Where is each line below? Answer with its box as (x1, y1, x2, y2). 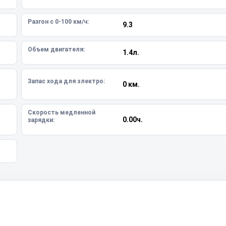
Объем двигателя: (28, 46, 85, 53)
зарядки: (28, 117, 54, 124)
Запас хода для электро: (28, 77, 105, 85)
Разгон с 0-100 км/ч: (28, 18, 89, 25)
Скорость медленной (28, 109, 95, 116)
